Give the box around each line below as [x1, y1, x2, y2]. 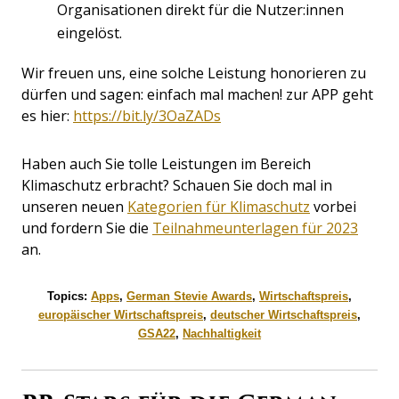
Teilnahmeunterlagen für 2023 [152, 217, 358, 238]
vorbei [310, 196, 356, 216]
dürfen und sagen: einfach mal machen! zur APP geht [21, 84, 373, 104]
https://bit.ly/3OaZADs [73, 105, 221, 126]
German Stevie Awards [126, 289, 252, 303]
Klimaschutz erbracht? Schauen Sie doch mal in [21, 175, 332, 195]
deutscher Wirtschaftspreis [210, 307, 357, 322]
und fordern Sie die [21, 217, 152, 238]
